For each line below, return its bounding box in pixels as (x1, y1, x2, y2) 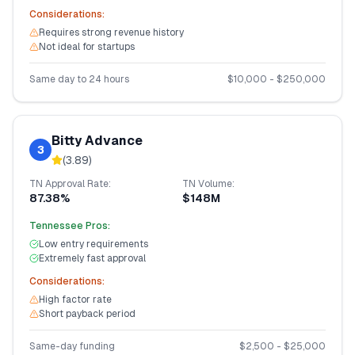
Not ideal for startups (39, 40, 135, 53)
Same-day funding (29, 340, 115, 353)
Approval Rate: (43, 177, 111, 190)
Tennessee (29, 219, 83, 232)
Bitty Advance (52, 132, 143, 149)
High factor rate (39, 293, 112, 306)
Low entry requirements (39, 238, 148, 250)
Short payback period (39, 307, 136, 320)
